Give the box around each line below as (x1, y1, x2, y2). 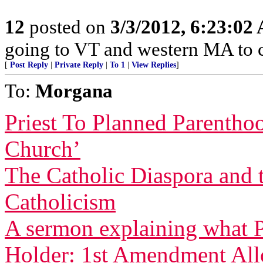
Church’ (5, 136, 80, 161)
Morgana (35, 80, 113, 102)
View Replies (131, 60, 176, 69)
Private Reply (55, 60, 103, 69)
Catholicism (5, 189, 116, 214)
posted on (25, 16, 110, 38)
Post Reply (10, 60, 48, 69)
